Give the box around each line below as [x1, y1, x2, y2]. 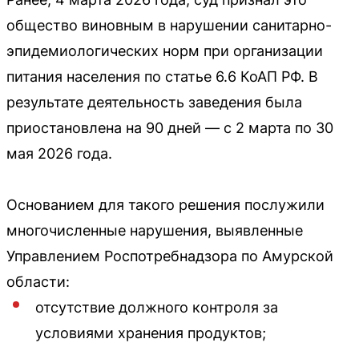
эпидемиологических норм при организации [6, 42, 323, 59]
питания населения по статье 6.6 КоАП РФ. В [6, 68, 318, 85]
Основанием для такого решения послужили [6, 196, 325, 213]
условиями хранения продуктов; [35, 325, 266, 341]
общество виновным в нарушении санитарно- [6, 17, 332, 34]
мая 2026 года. [6, 145, 112, 162]
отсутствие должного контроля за [35, 299, 278, 316]
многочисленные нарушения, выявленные [6, 222, 303, 239]
